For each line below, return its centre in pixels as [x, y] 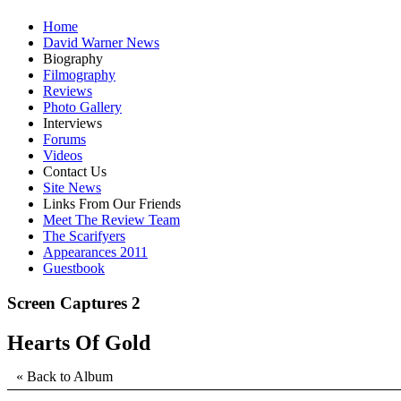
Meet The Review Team [111, 220]
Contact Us [75, 172]
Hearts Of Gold [79, 343]
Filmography [79, 75]
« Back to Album [64, 377]
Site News [72, 188]
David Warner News [101, 43]
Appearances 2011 [95, 252]
